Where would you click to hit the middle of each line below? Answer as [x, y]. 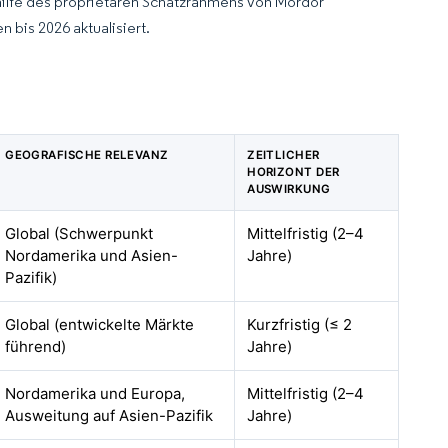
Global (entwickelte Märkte [100, 324]
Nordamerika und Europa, [95, 393]
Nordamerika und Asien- [92, 255]
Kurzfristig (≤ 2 [300, 324]
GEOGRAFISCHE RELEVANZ [87, 155]
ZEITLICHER [283, 155]
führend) [36, 346]
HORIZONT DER [293, 172]
